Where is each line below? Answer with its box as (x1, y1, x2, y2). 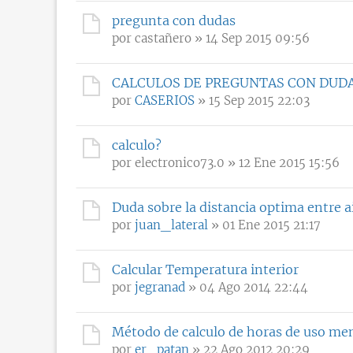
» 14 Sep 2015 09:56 (191, 30, 310, 46)
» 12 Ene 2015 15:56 (225, 154, 340, 170)
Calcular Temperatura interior (112, 261, 299, 277)
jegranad (135, 279, 185, 295)
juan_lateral (135, 217, 208, 232)
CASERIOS (135, 92, 195, 108)
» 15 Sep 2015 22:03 (195, 92, 310, 108)
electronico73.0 (135, 154, 225, 170)
